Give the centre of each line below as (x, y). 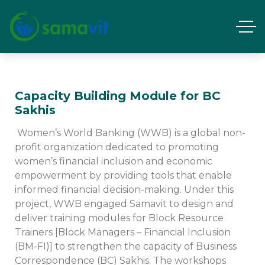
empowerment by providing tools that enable (123, 175)
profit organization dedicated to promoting (117, 147)
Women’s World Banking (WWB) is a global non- (130, 133)
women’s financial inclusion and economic (114, 161)
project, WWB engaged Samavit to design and (124, 204)
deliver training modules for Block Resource (119, 218)
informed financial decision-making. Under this (124, 190)
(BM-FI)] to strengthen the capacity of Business (126, 246)
